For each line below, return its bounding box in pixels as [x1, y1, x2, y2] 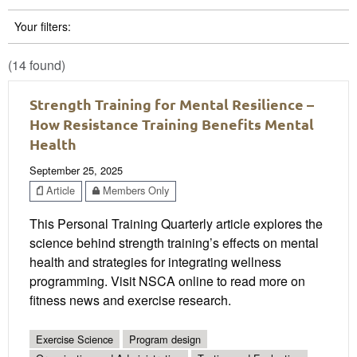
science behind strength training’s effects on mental [29, 233, 319, 252]
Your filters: [14, 18, 71, 34]
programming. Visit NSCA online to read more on [29, 271, 305, 290]
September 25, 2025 [29, 162, 123, 178]
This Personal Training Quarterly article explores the [29, 214, 323, 233]
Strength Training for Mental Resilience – [29, 94, 314, 113]
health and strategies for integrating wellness [29, 252, 281, 271]
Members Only [100, 182, 169, 198]
